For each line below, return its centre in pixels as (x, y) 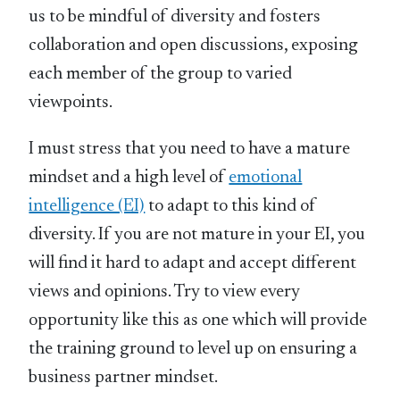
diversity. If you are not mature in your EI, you (197, 235)
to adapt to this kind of (231, 207)
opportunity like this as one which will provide (198, 321)
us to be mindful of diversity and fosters (175, 17)
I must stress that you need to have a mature (190, 150)
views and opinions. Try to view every (165, 292)
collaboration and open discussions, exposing (194, 46)
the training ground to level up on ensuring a (193, 350)
